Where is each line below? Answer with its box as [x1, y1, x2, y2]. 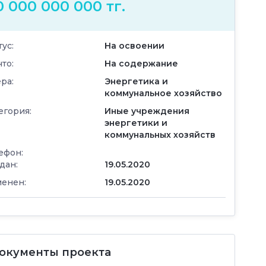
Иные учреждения [104, 106, 189, 117]
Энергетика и [104, 76, 168, 87]
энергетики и [104, 118, 167, 129]
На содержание [104, 58, 178, 69]
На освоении [104, 40, 164, 52]
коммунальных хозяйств [104, 129, 216, 141]
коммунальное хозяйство [104, 88, 222, 99]
